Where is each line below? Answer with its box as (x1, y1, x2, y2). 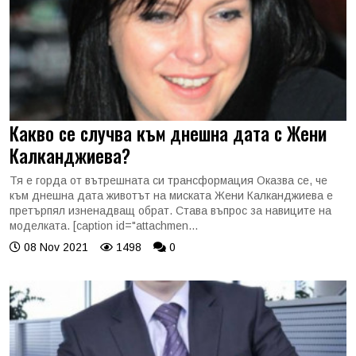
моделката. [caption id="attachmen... (10, 219, 198, 232)
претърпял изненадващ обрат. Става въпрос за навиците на (10, 204, 331, 217)
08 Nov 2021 (21, 241, 88, 253)
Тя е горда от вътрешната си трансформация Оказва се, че (10, 174, 327, 187)
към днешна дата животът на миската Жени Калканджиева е (10, 189, 333, 202)
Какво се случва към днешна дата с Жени (10, 119, 327, 147)
